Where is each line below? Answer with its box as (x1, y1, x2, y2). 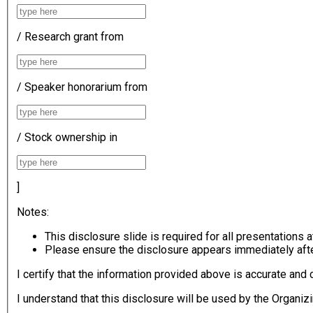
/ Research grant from (17, 30, 124, 44)
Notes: (17, 205, 49, 219)
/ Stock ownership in (17, 131, 117, 145)
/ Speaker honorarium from (17, 80, 147, 94)
